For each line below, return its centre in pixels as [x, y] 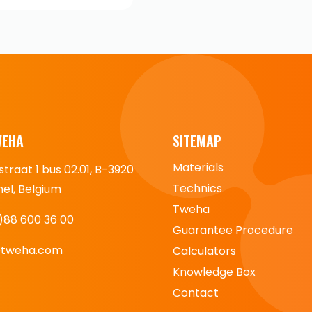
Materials [198, 167]
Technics [197, 188]
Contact [196, 293]
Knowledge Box [214, 272]
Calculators [204, 251]
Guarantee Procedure [233, 230]
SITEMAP [197, 141]
